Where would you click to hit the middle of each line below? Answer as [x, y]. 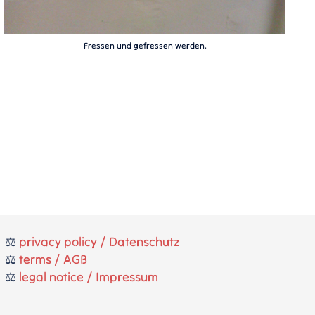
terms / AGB [53, 259]
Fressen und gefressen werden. [145, 45]
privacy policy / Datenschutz [99, 242]
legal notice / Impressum [88, 277]
